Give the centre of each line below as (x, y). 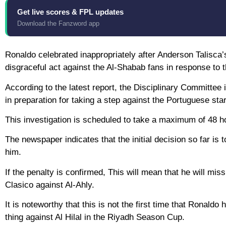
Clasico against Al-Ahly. (50, 185)
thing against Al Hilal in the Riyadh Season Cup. (95, 217)
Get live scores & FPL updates (70, 12)
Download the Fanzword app (58, 24)
